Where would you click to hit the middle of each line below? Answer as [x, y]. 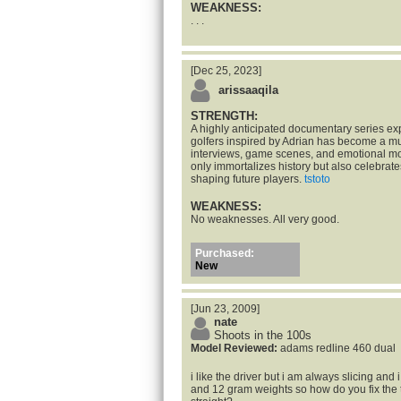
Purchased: [225, 253]
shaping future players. [247, 179]
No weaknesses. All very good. [265, 219]
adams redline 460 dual [337, 348]
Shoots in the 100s [263, 335]
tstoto [317, 179]
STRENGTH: [224, 116]
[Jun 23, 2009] [225, 309]
